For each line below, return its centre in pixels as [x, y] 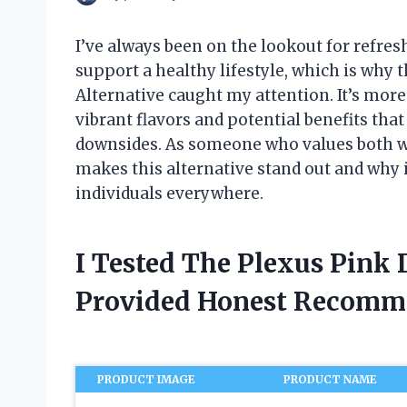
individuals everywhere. [169, 194]
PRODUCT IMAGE [147, 380]
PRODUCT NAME [331, 380]
